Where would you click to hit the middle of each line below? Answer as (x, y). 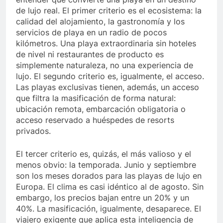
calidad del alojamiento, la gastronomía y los (100, 21)
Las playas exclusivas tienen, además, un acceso (108, 87)
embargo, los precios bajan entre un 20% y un (103, 197)
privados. (33, 131)
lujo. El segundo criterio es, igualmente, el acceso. (110, 76)
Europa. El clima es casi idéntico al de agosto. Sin (110, 186)
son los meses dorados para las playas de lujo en (109, 175)
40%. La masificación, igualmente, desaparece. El (109, 208)
